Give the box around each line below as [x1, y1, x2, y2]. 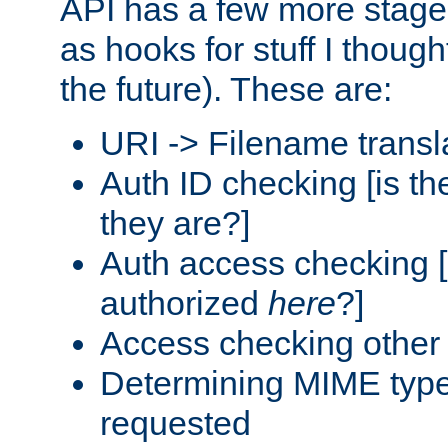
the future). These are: [60, 69, 392, 108]
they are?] [100, 203, 250, 242]
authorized [100, 283, 268, 322]
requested [100, 403, 251, 442]
